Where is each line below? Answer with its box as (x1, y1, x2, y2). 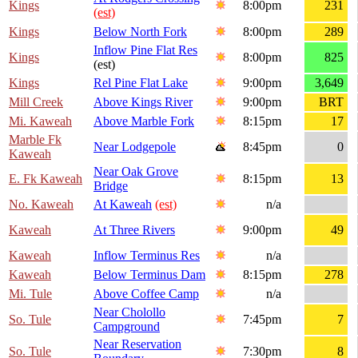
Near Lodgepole (93, 140, 176, 154)
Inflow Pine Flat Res (93, 43, 197, 58)
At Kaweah (93, 197, 152, 212)
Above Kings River (93, 95, 193, 109)
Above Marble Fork (93, 114, 194, 129)
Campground (93, 320, 160, 334)
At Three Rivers (93, 223, 175, 237)
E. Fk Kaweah (9, 172, 82, 186)
